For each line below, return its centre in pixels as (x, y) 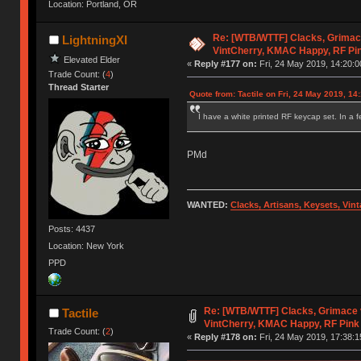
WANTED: (208, 204)
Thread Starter (79, 87)
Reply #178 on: (225, 337)
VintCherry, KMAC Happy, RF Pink (281, 324)
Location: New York (87, 245)
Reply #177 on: (225, 64)
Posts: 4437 (72, 228)
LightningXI (94, 40)
